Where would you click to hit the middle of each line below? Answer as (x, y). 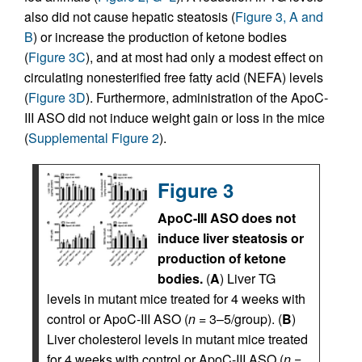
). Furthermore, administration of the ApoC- (207, 97)
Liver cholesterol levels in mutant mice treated (177, 339)
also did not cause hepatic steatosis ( (130, 17)
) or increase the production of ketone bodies (160, 37)
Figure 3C (57, 57)
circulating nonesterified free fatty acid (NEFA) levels (174, 77)
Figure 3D (57, 97)
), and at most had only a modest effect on (204, 57)
